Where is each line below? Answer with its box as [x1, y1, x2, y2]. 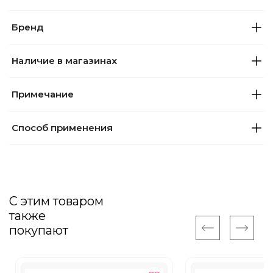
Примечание [12, 88, 74, 100]
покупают [9, 223, 68, 238]
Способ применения [12, 122, 113, 133]
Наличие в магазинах [12, 55, 117, 66]
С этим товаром [9, 194, 104, 208]
